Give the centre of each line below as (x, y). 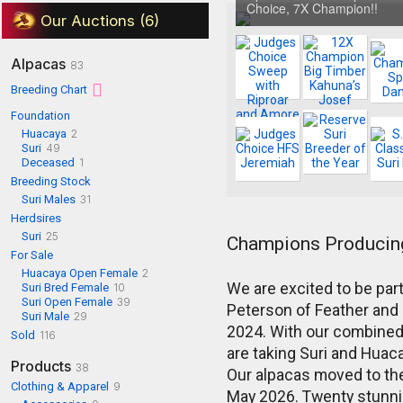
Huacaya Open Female (80, 273)
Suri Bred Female (65, 287)
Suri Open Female (67, 301)
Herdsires (36, 218)
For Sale (32, 255)
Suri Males (49, 199)
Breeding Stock (51, 181)
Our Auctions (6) (100, 21)
